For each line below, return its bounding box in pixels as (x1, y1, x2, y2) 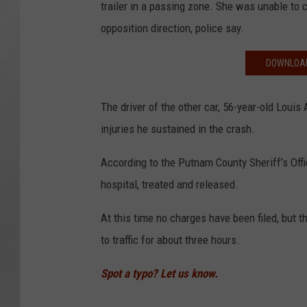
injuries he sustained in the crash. (101, 122, 255, 136)
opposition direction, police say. (101, 21, 244, 36)
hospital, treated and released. (101, 177, 238, 192)
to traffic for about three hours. (101, 233, 240, 247)
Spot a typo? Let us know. (101, 267, 218, 281)
